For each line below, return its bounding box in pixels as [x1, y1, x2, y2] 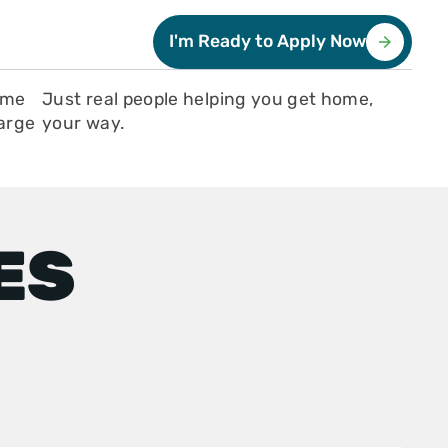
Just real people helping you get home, [42, 89, 374, 110]
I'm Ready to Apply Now [169, 31, 367, 52]
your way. [42, 113, 125, 134]
